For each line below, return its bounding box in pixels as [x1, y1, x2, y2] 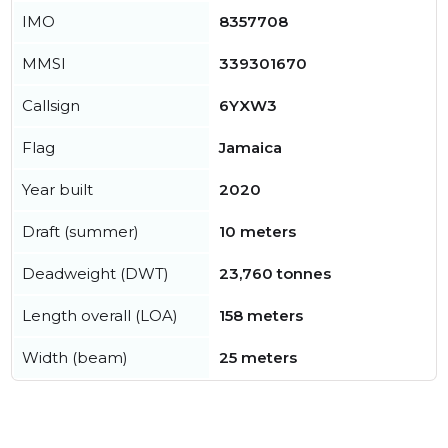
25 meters [219, 348, 297, 367]
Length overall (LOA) [22, 306, 178, 325]
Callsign [22, 96, 80, 115]
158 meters [219, 306, 303, 325]
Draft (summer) [22, 222, 139, 241]
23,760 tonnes [219, 264, 331, 283]
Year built [22, 180, 93, 199]
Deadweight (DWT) [22, 264, 169, 283]
